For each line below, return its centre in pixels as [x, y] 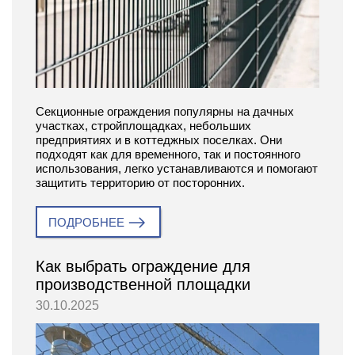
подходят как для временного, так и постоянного [168, 155]
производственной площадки [143, 285]
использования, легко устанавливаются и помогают [177, 169]
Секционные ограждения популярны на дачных [165, 112]
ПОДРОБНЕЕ [86, 223]
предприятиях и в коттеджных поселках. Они [159, 140]
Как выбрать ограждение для [143, 267]
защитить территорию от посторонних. [140, 183]
